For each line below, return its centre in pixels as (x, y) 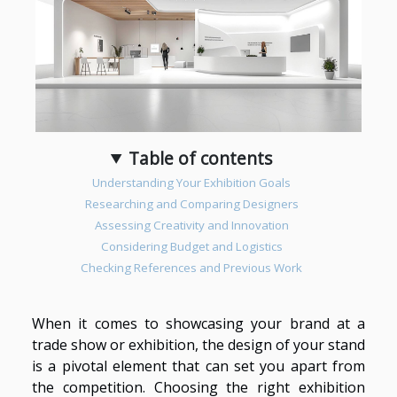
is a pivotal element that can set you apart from (198, 366)
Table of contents (201, 158)
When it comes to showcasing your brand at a (198, 323)
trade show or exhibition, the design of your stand (198, 344)
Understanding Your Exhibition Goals (191, 182)
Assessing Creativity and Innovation (191, 225)
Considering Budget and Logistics (191, 246)
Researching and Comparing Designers (191, 203)
